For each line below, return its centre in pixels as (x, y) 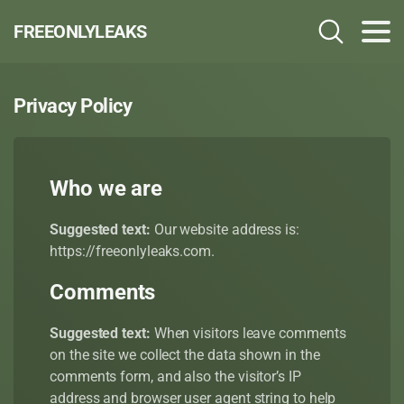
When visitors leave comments (250, 333)
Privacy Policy (73, 106)
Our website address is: (226, 230)
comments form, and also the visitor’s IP (175, 376)
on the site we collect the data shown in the (185, 355)
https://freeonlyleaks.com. (132, 251)
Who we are (106, 188)
